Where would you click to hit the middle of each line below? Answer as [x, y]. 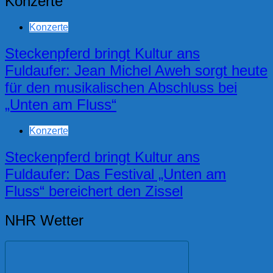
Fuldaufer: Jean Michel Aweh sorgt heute [136, 70]
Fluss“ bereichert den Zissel [94, 191]
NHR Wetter [44, 220]
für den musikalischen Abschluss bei [121, 87]
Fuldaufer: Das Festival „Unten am [115, 174]
